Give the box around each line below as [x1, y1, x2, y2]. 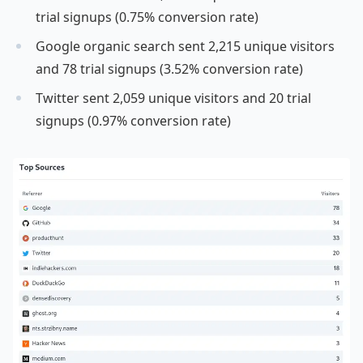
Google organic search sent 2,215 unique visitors [36, 37, 335, 56]
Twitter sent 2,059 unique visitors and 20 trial [36, 89, 311, 108]
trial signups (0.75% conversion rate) [36, 8, 258, 27]
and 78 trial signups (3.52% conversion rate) [36, 60, 303, 79]
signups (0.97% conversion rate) [36, 112, 231, 130]
